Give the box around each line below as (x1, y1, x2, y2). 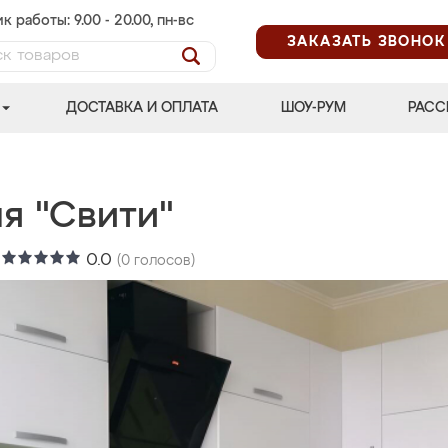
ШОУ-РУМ (280, 101, 346, 115)
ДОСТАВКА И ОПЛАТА (66, 101, 219, 115)
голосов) (130, 254, 195, 268)
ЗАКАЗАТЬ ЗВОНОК (287, 34, 446, 49)
